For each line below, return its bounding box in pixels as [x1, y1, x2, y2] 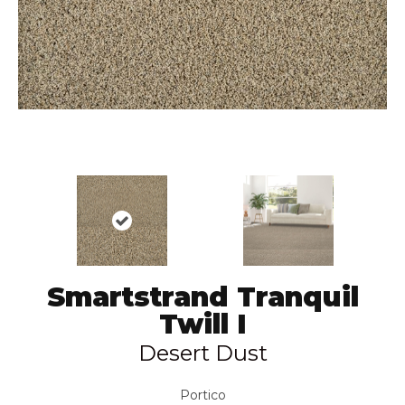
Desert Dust [137, 339, 268, 366]
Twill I [158, 306, 247, 341]
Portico [179, 386, 226, 403]
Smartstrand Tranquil [46, 279, 359, 314]
